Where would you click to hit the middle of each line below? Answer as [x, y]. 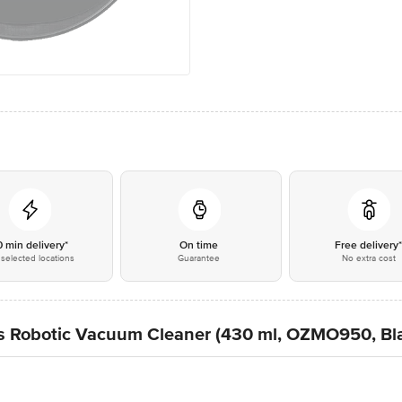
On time [199, 245]
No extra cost [368, 258]
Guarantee [199, 258]
